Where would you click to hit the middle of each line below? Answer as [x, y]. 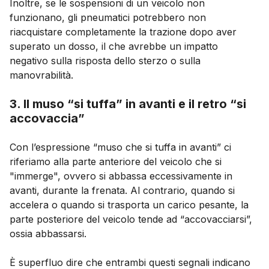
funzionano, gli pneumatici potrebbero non [108, 17]
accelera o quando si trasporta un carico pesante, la [129, 204]
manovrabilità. [41, 75]
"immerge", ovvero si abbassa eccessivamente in [121, 176]
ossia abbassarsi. [48, 233]
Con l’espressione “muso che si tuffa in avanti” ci [120, 147]
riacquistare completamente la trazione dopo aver [123, 32]
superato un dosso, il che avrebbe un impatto [114, 46]
